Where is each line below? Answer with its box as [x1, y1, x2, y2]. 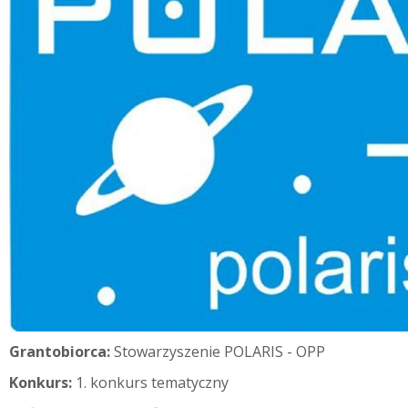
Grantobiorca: [9, 341, 114, 362]
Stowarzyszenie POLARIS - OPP [114, 341, 325, 362]
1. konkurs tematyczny [76, 372, 229, 393]
